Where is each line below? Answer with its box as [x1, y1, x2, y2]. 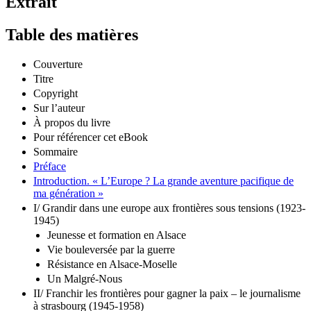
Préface [33, 160, 66, 172]
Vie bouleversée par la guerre [47, 243, 175, 255]
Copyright [33, 87, 78, 99]
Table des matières [6, 26, 138, 44]
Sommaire [33, 145, 78, 158]
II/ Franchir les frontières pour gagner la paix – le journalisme [33, 287, 301, 299]
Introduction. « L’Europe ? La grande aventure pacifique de [33, 174, 294, 187]
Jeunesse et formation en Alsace [47, 228, 186, 241]
